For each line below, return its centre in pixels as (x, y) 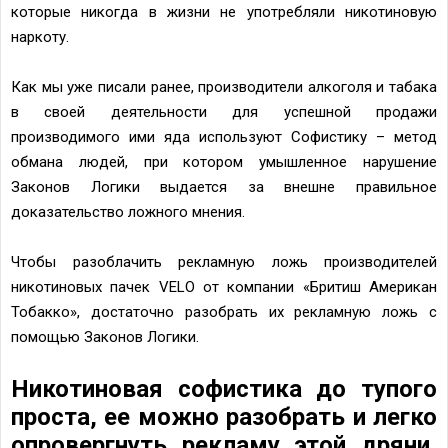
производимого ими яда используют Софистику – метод (224, 136)
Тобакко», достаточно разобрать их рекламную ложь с (224, 311)
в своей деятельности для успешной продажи (224, 111)
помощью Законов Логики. (105, 336)
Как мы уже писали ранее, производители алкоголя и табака (224, 86)
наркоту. (40, 36)
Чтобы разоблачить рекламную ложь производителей (224, 261)
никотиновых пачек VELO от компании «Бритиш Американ (224, 286)
